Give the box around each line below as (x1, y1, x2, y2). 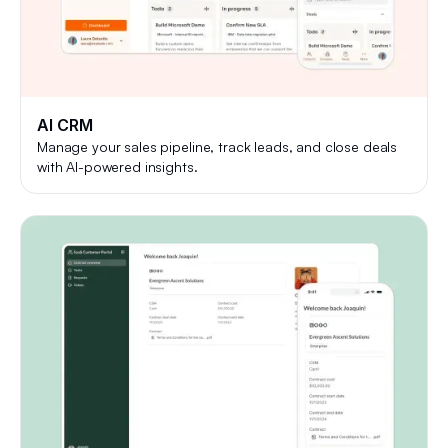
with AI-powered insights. (37, 158, 198, 176)
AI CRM (37, 115, 93, 136)
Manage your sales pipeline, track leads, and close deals (37, 138, 398, 156)
